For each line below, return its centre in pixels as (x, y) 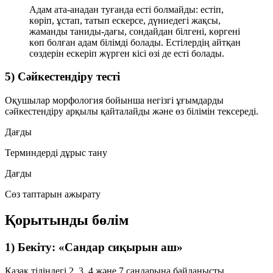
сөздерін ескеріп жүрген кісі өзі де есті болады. (127, 53)
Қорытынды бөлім (67, 220)
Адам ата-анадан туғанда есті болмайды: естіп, (126, 9)
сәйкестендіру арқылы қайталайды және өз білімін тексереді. (132, 111)
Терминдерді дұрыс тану (56, 153)
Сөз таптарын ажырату (53, 194)
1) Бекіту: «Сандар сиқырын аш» (94, 247)
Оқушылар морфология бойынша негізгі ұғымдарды (114, 100)
